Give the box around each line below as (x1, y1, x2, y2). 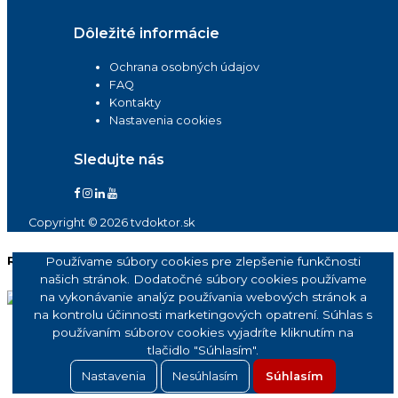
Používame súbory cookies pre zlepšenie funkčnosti (45, 254, 361, 269)
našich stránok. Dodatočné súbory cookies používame (39, 272, 367, 287)
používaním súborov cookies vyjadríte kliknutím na (52, 325, 354, 340)
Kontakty (109, 95, 162, 109)
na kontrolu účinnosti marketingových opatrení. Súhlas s (34, 307, 372, 322)
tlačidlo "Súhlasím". (147, 343, 259, 358)
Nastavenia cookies (109, 113, 222, 127)
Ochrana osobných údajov (109, 60, 260, 74)
